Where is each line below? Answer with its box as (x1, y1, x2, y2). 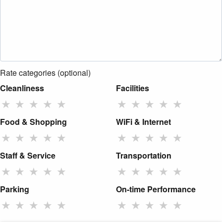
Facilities (116, 82, 149, 94)
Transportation (116, 150, 171, 162)
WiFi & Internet (116, 116, 171, 128)
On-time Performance (116, 183, 196, 195)
